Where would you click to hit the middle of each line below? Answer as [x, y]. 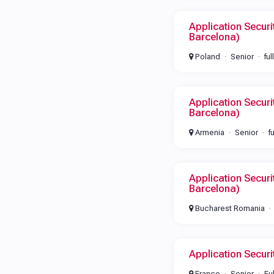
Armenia [209, 132]
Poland [206, 57]
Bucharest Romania [229, 208]
